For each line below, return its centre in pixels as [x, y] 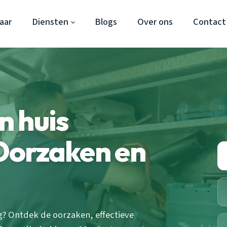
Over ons [155, 22]
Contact [209, 22]
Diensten [50, 22]
